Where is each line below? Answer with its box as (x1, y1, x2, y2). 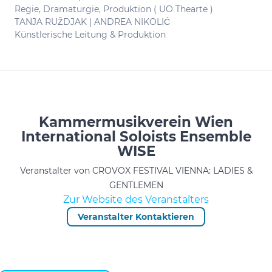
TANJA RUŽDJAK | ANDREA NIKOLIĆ (15, 16, 170, 27)
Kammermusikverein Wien (39, 114, 233, 131)
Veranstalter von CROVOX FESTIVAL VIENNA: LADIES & (19, 165, 253, 176)
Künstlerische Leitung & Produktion (15, 29, 166, 40)
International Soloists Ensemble (21, 128, 251, 145)
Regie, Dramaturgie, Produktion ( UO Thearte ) (15, 4, 213, 15)
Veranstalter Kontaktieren (78, 211, 194, 222)
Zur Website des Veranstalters (63, 194, 209, 205)
